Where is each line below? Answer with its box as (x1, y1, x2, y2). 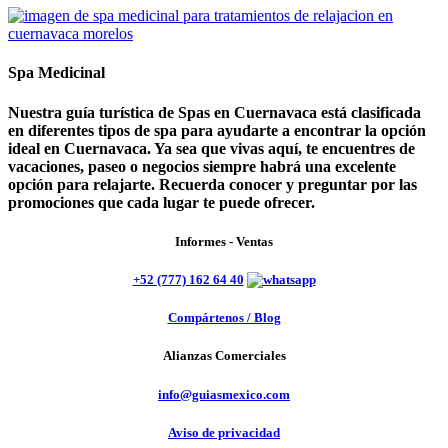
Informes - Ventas (175, 233, 273, 249)
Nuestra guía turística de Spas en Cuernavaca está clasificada (8, 103, 421, 121)
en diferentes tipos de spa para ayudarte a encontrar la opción (8, 121, 426, 139)
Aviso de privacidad (168, 424, 280, 440)
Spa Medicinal (8, 64, 105, 82)
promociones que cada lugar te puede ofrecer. (8, 193, 315, 211)
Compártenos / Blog (167, 310, 281, 326)
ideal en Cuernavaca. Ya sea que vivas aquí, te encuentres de (8, 139, 415, 157)
